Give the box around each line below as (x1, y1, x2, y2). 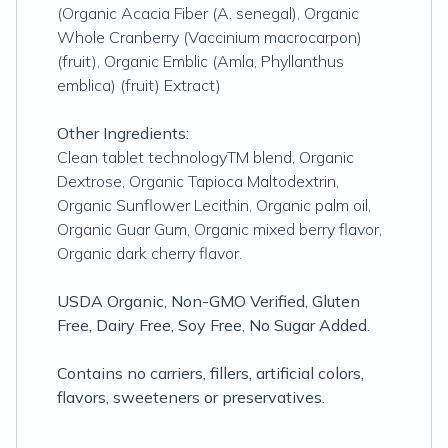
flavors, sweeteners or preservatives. (57, 387, 325, 407)
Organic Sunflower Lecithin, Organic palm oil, (57, 195, 371, 215)
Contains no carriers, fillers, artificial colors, (57, 363, 364, 383)
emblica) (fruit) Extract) (57, 75, 221, 95)
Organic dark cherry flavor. (57, 243, 242, 263)
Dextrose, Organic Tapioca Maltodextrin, (57, 171, 339, 191)
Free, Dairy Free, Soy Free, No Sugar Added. (57, 315, 370, 335)
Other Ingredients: (57, 123, 189, 143)
